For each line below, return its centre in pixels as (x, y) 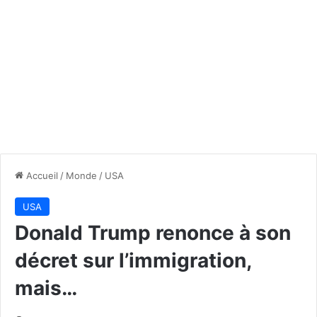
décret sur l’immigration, (133, 260)
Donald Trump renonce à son (153, 232)
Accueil (41, 175)
